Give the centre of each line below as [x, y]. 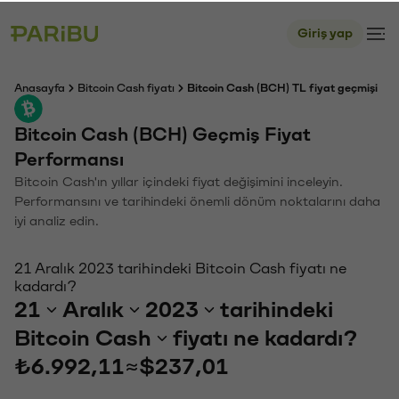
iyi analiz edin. [57, 220]
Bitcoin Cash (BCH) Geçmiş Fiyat [163, 133]
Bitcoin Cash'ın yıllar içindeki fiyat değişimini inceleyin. [179, 180]
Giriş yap [325, 32]
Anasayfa [40, 86]
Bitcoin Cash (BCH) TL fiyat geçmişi [282, 86]
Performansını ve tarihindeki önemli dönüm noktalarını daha [197, 200]
